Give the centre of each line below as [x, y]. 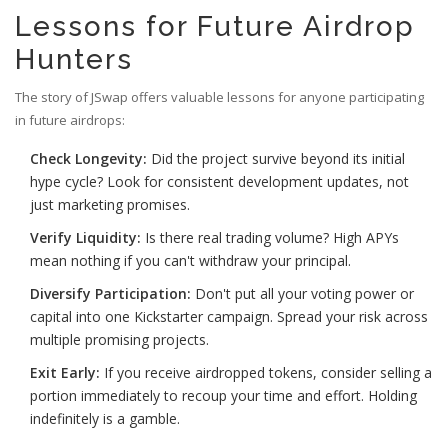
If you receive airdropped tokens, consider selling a [266, 373]
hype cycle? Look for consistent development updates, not [219, 182]
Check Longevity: [88, 159]
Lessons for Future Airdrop [215, 27]
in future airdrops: [70, 120]
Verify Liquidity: [85, 238]
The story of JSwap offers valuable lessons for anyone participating [219, 97]
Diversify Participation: [110, 294]
